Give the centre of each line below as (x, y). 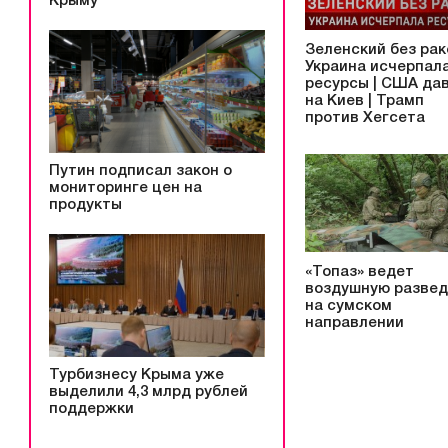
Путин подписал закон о (140, 171)
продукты (85, 205)
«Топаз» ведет (359, 272)
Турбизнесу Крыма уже (136, 374)
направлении (354, 323)
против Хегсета (365, 117)
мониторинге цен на (125, 188)
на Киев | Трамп (364, 100)
